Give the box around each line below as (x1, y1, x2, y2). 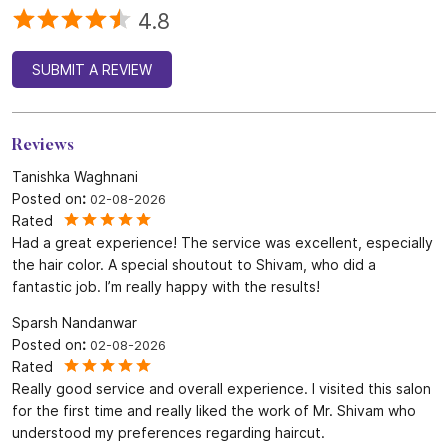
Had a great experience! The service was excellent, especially (12, 233, 433, 251)
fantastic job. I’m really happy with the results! (12, 277, 320, 295)
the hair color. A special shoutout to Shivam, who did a (12, 255, 376, 273)
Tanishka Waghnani (12, 167, 138, 185)
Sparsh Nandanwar (12, 313, 137, 331)
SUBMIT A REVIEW (32, 60, 152, 78)
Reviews (12, 137, 74, 154)
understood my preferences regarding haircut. (12, 423, 325, 441)
